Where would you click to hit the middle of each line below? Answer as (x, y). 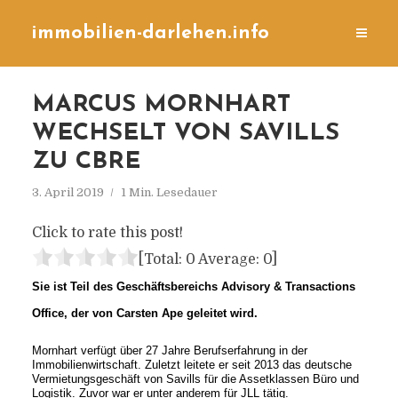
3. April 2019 (68, 192)
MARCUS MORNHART (161, 105)
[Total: (162, 259)
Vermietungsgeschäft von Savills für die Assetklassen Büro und (195, 379)
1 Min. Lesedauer (169, 192)
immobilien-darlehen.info (150, 33)
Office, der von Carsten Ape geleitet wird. (144, 313)
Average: (229, 259)
